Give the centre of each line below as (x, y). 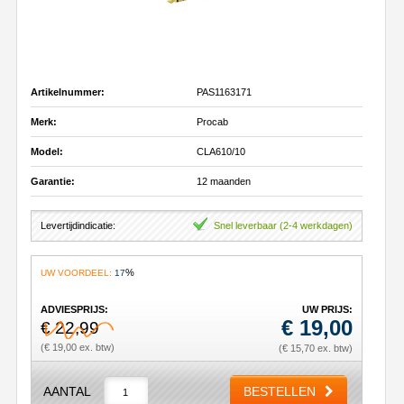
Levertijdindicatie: (78, 225)
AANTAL (67, 391)
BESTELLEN (280, 391)
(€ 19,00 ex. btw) (78, 347)
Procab (212, 121)
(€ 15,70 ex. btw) (316, 348)
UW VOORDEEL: (76, 272)
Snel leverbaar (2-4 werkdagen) (283, 225)
